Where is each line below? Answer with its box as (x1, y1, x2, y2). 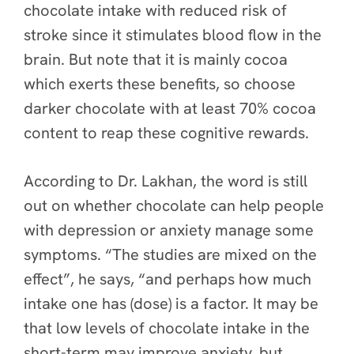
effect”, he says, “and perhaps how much (24, 269, 311, 289)
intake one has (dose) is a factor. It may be (24, 293, 318, 314)
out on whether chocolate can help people (24, 195, 324, 216)
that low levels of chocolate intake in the (24, 318, 310, 338)
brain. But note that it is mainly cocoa (24, 49, 288, 70)
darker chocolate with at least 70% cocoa (24, 98, 316, 119)
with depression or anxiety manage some (24, 220, 314, 240)
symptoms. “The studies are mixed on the (24, 244, 317, 265)
